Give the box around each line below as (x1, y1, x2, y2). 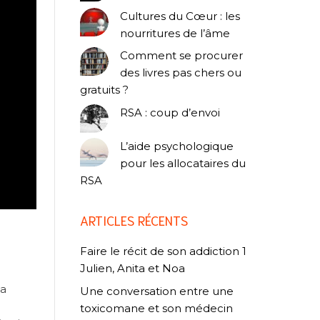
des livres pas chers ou (120, 66, 241, 80)
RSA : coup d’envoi (120, 105, 220, 119)
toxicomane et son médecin (80, 301, 233, 315)
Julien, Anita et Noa (80, 261, 185, 276)
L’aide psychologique (120, 139, 234, 154)
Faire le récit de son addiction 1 (80, 244, 246, 259)
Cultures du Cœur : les (120, 9, 240, 23)
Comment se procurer (120, 49, 243, 63)
